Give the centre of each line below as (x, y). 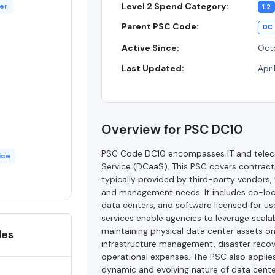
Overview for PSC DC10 (172, 130)
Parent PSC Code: (161, 27)
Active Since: (151, 48)
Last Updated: (153, 68)
